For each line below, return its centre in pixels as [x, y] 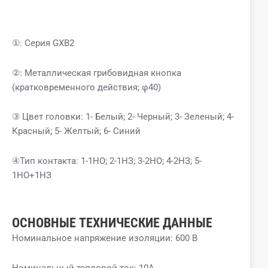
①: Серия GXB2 [43, 43]
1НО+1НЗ [32, 175]
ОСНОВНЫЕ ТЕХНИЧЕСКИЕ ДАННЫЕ [112, 223]
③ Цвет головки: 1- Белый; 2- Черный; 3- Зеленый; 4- [123, 117]
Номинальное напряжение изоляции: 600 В [105, 238]
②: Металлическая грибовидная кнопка [97, 73]
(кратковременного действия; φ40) [86, 87]
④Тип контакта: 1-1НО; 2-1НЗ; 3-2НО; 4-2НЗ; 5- [107, 161]
